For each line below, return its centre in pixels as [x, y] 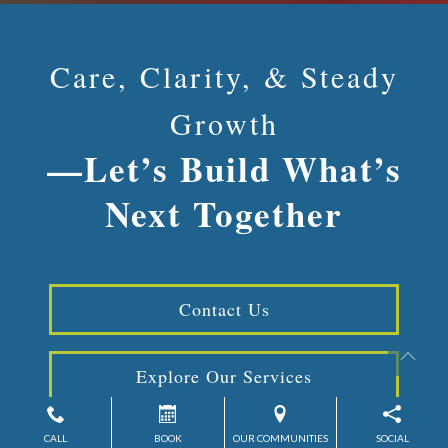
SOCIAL [392, 438]
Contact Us [224, 308]
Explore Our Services [224, 375]
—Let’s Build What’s [224, 168]
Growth [224, 122]
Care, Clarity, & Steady [224, 75]
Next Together [224, 213]
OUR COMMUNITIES [280, 438]
